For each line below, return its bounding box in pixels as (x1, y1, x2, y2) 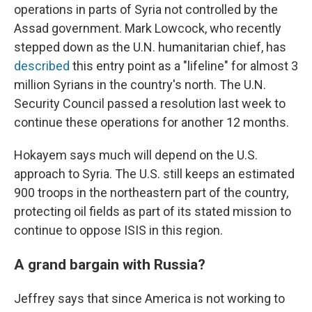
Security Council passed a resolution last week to (14, 96, 286, 111)
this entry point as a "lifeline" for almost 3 (70, 58, 298, 73)
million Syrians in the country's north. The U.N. (14, 77, 266, 92)
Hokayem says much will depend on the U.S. (14, 148, 258, 162)
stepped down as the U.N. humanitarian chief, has (14, 40, 286, 54)
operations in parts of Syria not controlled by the (14, 2, 278, 17)
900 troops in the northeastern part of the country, (14, 185, 288, 200)
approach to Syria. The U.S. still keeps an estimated (14, 166, 295, 181)
